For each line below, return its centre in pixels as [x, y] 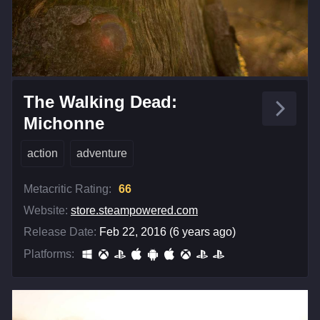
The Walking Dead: [100, 102]
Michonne [64, 124]
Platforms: [49, 254]
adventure [102, 154]
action [42, 154]
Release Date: [60, 232]
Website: [46, 211]
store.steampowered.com [134, 211]
